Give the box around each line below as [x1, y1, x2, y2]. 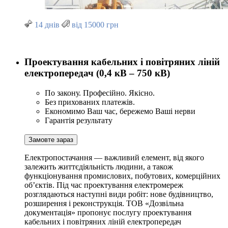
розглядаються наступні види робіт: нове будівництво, [24, 189, 213, 198]
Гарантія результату [45, 116, 112, 125]
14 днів [33, 20, 62, 30]
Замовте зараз [28, 135, 73, 144]
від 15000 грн [70, 20, 119, 30]
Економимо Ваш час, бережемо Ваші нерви [45, 106, 195, 116]
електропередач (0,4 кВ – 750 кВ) [24, 68, 170, 79]
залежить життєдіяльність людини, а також [24, 162, 173, 171]
